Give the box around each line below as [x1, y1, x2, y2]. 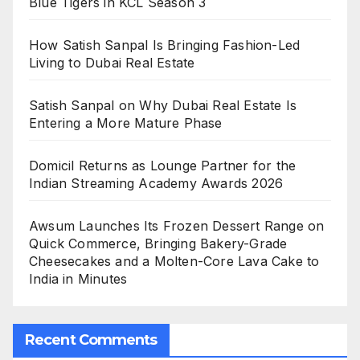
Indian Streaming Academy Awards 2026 [29, 175, 284, 192]
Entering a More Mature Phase [29, 115, 223, 132]
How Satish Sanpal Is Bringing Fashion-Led [29, 37, 301, 54]
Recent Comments [25, 330, 157, 349]
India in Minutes [29, 271, 128, 288]
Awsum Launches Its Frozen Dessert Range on [29, 218, 325, 235]
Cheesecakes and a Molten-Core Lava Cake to [29, 253, 320, 270]
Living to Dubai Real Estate [29, 55, 195, 72]
